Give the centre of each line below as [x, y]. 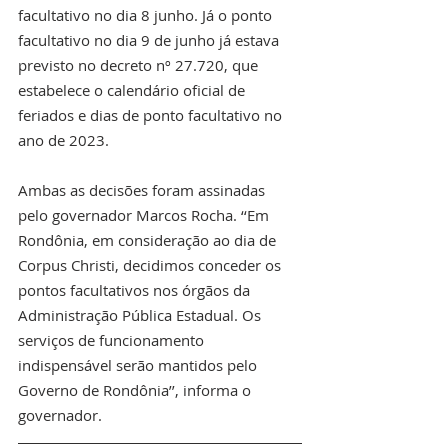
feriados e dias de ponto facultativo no [152, 115]
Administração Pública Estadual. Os [141, 315]
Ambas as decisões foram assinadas [143, 190]
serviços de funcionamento [113, 340]
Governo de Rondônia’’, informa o [136, 390]
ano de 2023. [63, 140]
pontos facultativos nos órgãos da [136, 290]
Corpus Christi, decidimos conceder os [151, 265]
